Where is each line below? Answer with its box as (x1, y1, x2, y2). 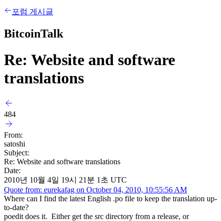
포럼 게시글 (12, 7, 53, 16)
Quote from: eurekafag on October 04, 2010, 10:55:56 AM (4, 185, 187, 194)
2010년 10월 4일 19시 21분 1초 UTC (4, 175, 127, 184)
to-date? (4, 203, 29, 212)
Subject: (4, 148, 29, 157)
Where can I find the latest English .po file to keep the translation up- (4, 194, 217, 203)
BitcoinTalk (4, 27, 63, 40)
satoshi (4, 139, 25, 148)
